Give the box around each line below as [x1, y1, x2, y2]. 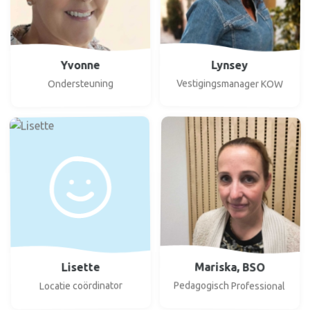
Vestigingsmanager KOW [176, 77, 283, 90]
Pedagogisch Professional [173, 279, 285, 291]
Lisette [61, 259, 100, 273]
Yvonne [60, 58, 101, 71]
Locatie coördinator [39, 279, 122, 291]
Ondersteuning [48, 77, 114, 89]
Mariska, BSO [194, 259, 265, 273]
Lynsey [210, 58, 248, 71]
